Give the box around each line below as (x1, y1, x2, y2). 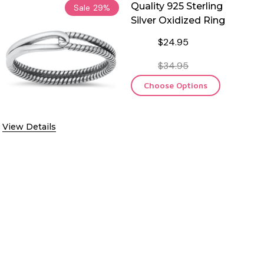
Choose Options (144, 80, 207, 90)
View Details (2, 121, 56, 132)
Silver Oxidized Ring (131, 14, 225, 26)
